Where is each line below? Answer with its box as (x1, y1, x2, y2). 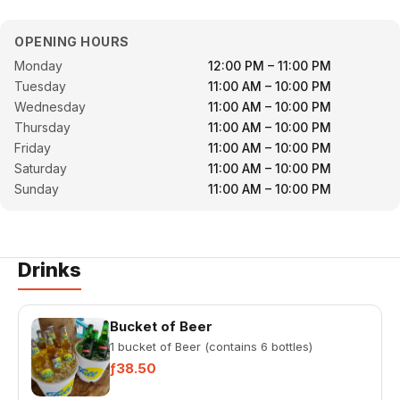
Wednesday (14, 99, 86, 114)
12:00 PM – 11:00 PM (208, 58, 331, 73)
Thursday (14, 120, 71, 135)
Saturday (14, 161, 67, 176)
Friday (14, 140, 51, 155)
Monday (14, 58, 62, 73)
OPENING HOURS (14, 34, 129, 49)
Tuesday (14, 79, 66, 94)
